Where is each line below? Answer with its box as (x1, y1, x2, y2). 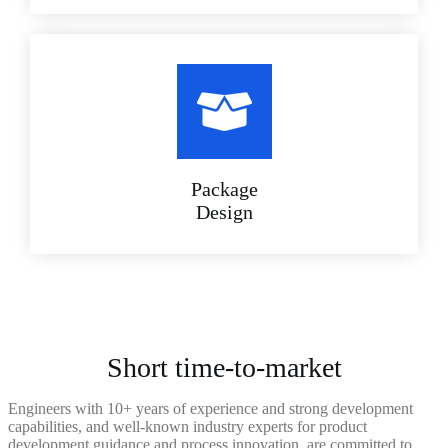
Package (190, 178, 258, 201)
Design (195, 201, 253, 224)
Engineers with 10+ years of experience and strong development (8, 400, 413, 418)
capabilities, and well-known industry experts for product (8, 418, 367, 436)
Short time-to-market (106, 352, 342, 384)
